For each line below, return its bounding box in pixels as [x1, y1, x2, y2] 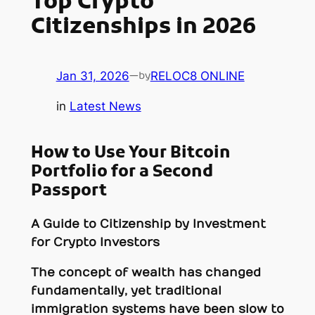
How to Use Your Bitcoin [30, 143, 231, 165]
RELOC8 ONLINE [150, 69, 245, 83]
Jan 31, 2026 [56, 69, 129, 83]
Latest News [69, 98, 141, 113]
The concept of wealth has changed [30, 265, 261, 280]
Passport [30, 181, 107, 202]
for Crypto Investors [30, 235, 160, 250]
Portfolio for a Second [30, 162, 213, 184]
